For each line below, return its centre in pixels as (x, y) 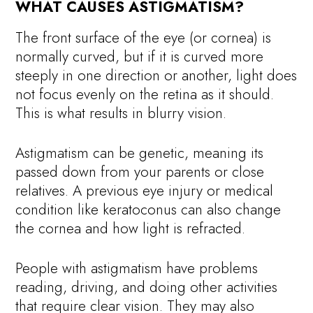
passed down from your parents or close (140, 172)
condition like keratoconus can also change (148, 209)
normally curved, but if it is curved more (140, 56)
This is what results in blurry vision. (121, 113)
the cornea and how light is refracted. (131, 228)
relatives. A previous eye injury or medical (145, 190)
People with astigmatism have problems (137, 268)
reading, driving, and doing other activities (147, 287)
